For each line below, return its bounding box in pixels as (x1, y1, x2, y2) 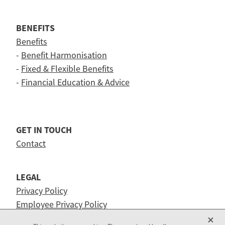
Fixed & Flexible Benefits (21, 63, 114, 74)
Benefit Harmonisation (21, 49, 107, 61)
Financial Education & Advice (21, 76, 130, 88)
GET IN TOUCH (16, 124, 72, 136)
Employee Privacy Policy (16, 199, 107, 210)
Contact (16, 138, 46, 149)
